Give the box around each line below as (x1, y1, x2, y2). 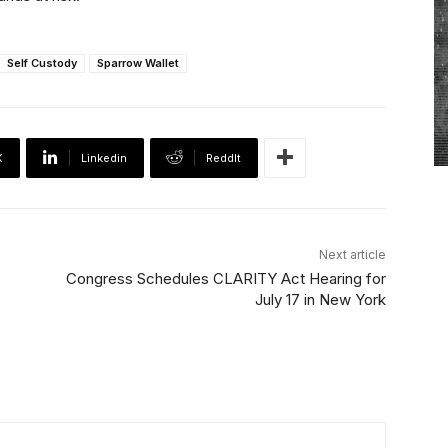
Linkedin (81, 150, 127, 165)
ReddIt (206, 150, 241, 165)
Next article (318, 246, 386, 262)
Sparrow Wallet (97, 55, 179, 70)
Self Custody (7, 55, 77, 70)
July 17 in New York (254, 289, 386, 309)
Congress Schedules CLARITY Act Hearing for (65, 268, 386, 288)
